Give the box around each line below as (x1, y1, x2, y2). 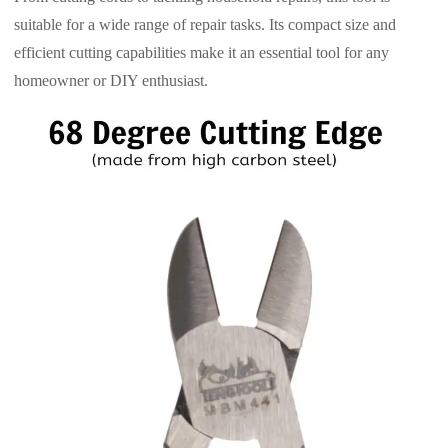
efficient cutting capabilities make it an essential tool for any (14, 43, 389, 61)
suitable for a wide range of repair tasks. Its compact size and (14, 15, 396, 33)
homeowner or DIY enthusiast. (14, 71, 208, 89)
